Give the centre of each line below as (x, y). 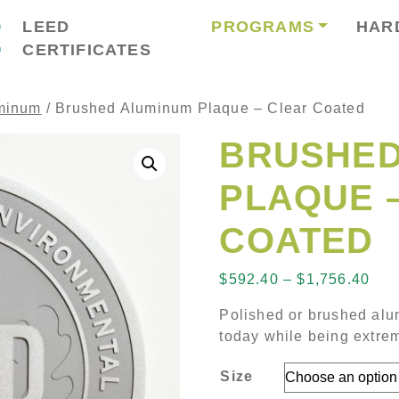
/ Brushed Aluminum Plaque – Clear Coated (203, 109)
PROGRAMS (263, 27)
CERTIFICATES (87, 50)
